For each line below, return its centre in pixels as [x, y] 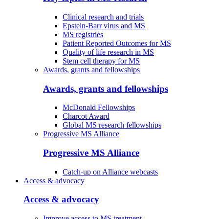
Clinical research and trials [103, 17]
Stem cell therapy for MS [101, 61]
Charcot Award [86, 116]
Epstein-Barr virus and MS [104, 25]
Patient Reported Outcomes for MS [117, 43]
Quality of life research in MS [108, 52]
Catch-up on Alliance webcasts [110, 172]
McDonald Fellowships [99, 108]
